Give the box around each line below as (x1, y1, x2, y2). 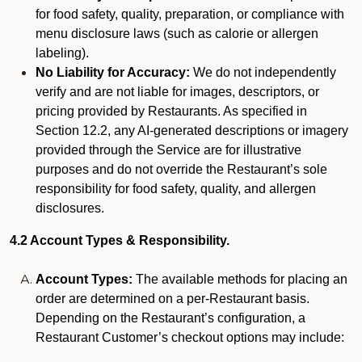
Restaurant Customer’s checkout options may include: (36, 330, 344, 344)
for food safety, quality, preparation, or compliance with (36, 7, 344, 21)
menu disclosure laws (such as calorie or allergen (36, 27, 318, 40)
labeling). (36, 46, 89, 60)
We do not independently (190, 65, 336, 79)
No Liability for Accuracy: (36, 65, 190, 79)
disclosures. (36, 201, 104, 215)
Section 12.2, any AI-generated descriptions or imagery (36, 124, 348, 137)
